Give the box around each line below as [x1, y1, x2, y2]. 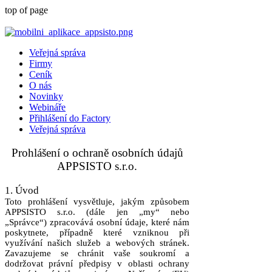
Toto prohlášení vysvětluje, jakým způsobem [5, 197, 189, 206]
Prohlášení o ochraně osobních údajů [11, 146, 183, 159]
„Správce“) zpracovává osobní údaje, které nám [5, 217, 189, 227]
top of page [5, 5, 48, 15]
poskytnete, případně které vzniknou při [5, 228, 189, 237]
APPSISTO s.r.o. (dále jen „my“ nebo [5, 207, 189, 217]
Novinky [29, 91, 63, 101]
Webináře [29, 102, 66, 112]
